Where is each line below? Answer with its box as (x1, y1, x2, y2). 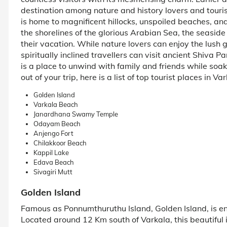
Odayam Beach (33, 119, 81, 128)
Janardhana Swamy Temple (33, 109, 118, 118)
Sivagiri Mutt (33, 167, 72, 176)
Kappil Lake (33, 148, 69, 157)
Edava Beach (33, 158, 74, 166)
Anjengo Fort (33, 129, 73, 137)
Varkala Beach (33, 100, 78, 108)
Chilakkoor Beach (33, 138, 87, 147)
